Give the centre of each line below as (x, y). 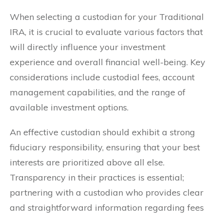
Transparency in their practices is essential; (97, 177)
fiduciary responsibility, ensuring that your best (105, 147)
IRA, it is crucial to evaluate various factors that (106, 32)
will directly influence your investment (88, 47)
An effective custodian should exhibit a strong (102, 132)
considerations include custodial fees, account (102, 77)
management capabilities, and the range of (98, 92)
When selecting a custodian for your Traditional (107, 17)
